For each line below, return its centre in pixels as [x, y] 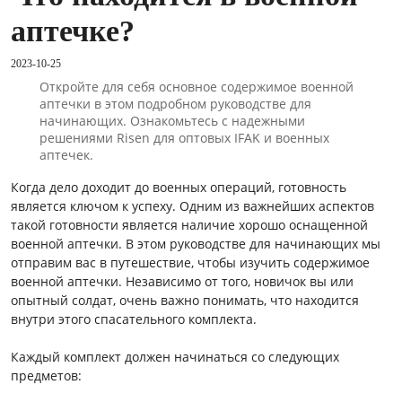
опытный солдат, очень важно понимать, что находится [185, 301]
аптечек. [66, 155]
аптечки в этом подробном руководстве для [175, 104]
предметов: [46, 376]
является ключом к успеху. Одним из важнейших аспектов [192, 206]
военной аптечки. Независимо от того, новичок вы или [182, 282]
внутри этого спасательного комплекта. [134, 319]
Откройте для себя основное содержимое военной [196, 87]
